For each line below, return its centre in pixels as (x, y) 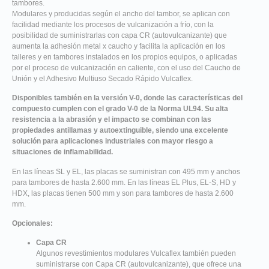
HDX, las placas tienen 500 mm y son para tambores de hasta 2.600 (123, 193)
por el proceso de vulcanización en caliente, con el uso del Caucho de (126, 68)
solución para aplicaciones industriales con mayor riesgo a (113, 141)
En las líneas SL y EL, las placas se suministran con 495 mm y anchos (126, 171)
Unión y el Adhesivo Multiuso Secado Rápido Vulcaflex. (102, 78)
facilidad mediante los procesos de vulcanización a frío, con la (113, 24)
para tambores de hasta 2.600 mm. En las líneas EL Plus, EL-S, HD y (124, 182)
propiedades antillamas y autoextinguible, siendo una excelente (120, 131)
